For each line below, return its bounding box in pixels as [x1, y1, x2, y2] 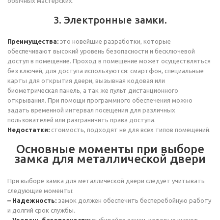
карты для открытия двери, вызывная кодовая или [7, 77, 165, 84]
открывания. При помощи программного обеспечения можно [7, 97, 192, 104]
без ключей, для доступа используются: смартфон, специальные [7, 67, 204, 74]
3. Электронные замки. [53, 14, 167, 26]
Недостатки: [7, 126, 50, 133]
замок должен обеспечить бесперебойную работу [56, 197, 211, 204]
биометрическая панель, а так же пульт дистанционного [7, 87, 178, 94]
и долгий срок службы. [7, 207, 75, 214]
